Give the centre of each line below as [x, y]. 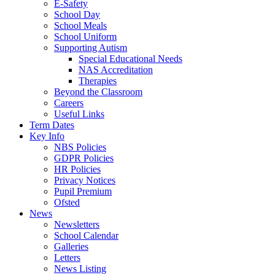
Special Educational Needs [130, 58]
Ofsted [67, 202]
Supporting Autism [91, 47]
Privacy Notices [85, 180]
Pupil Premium [83, 191]
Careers [69, 103]
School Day [77, 14]
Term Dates [52, 125]
